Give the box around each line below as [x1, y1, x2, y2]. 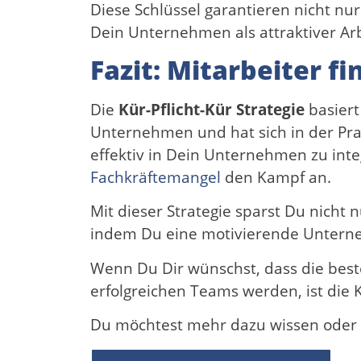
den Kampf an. [221, 166, 331, 188]
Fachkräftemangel [90, 166, 221, 188]
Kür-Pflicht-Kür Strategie [118, 98, 305, 120]
